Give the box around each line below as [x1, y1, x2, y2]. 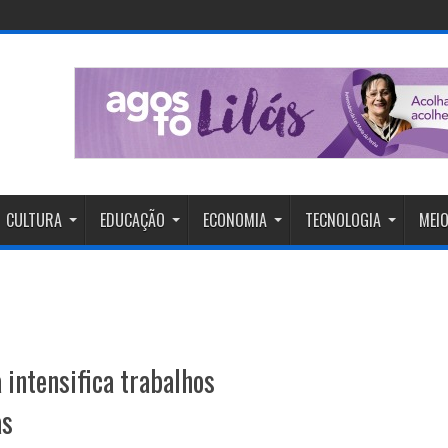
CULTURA [6, 208, 62, 232]
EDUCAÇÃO [100, 208, 165, 232]
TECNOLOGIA [305, 208, 381, 232]
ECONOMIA [203, 208, 267, 232]
